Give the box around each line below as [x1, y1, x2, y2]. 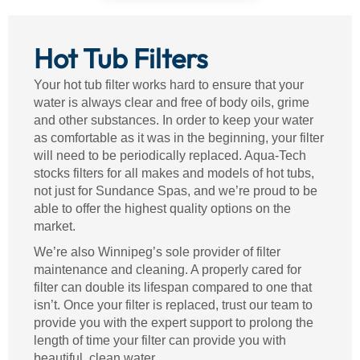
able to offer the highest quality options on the [34, 202, 291, 215]
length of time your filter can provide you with [34, 333, 286, 347]
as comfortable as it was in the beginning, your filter [34, 131, 324, 145]
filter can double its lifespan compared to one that [34, 280, 312, 294]
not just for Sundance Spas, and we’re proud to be [34, 184, 317, 198]
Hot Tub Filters [34, 41, 208, 76]
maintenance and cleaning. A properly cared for [34, 263, 301, 276]
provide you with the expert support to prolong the [34, 316, 313, 329]
